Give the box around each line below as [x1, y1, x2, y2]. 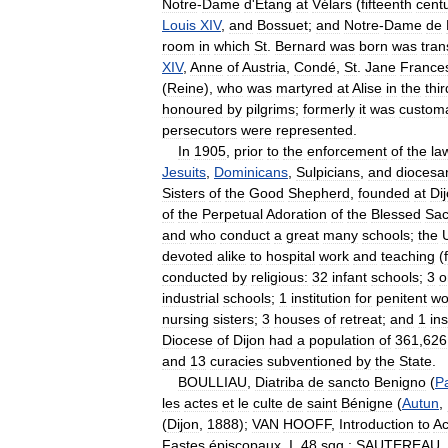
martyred [276, 79, 333, 96]
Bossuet [257, 16, 308, 33]
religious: [251, 268, 308, 285]
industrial [162, 289, 219, 306]
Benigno [374, 373, 426, 390]
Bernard [275, 37, 326, 54]
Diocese [162, 331, 213, 348]
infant [332, 268, 367, 285]
